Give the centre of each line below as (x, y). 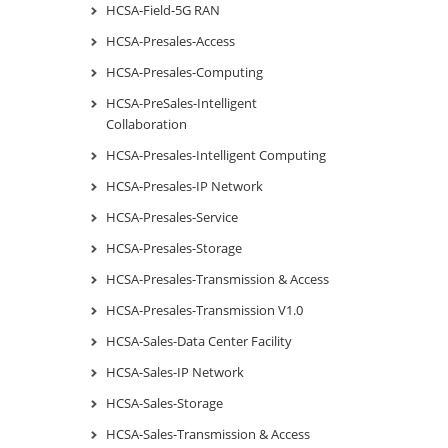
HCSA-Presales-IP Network (184, 185)
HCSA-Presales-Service (172, 216)
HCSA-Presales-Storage (174, 247)
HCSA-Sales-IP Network (175, 371)
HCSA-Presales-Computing (184, 71)
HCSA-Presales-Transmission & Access (217, 278)
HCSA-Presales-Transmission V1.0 (204, 309)
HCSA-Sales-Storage (164, 402)
